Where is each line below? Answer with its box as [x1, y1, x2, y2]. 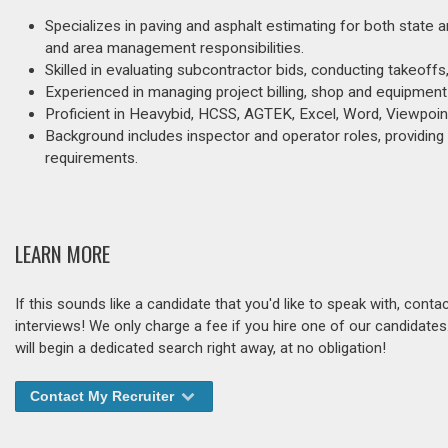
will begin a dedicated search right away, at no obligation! [15, 339, 386, 358]
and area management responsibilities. [45, 39, 304, 57]
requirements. [45, 149, 138, 167]
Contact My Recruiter [30, 388, 178, 405]
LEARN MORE [15, 238, 110, 270]
